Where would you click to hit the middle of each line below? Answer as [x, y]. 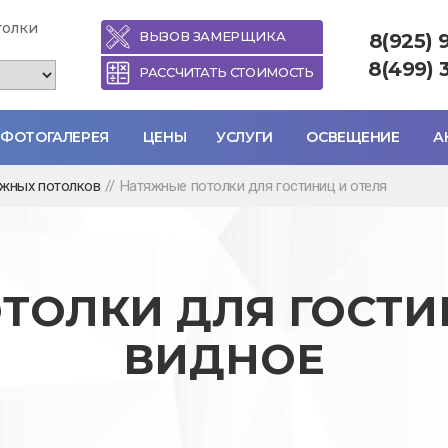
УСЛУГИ [244, 137]
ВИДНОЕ [224, 359]
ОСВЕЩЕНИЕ [353, 137]
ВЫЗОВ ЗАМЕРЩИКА [212, 36]
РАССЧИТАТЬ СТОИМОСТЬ [226, 72]
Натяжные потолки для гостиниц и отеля [253, 186]
